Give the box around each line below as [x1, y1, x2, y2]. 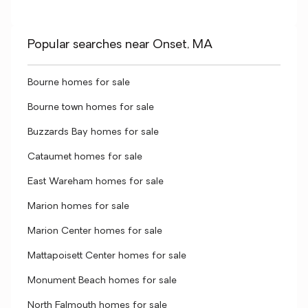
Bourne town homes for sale [27, 102, 154, 113]
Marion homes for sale [27, 201, 129, 212]
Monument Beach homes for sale [27, 276, 177, 286]
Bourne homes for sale [27, 78, 130, 88]
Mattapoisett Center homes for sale [27, 251, 186, 261]
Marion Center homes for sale [27, 226, 162, 236]
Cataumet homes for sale [27, 152, 142, 162]
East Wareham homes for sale [27, 177, 164, 187]
